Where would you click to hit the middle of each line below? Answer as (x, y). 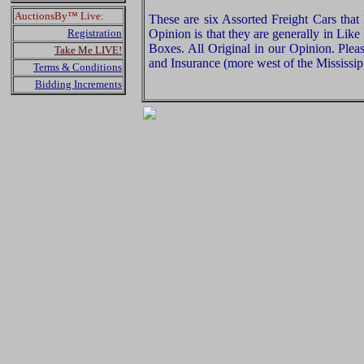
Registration (95, 33)
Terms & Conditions (78, 67)
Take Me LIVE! (88, 50)
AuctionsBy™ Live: (59, 16)
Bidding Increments (78, 84)
